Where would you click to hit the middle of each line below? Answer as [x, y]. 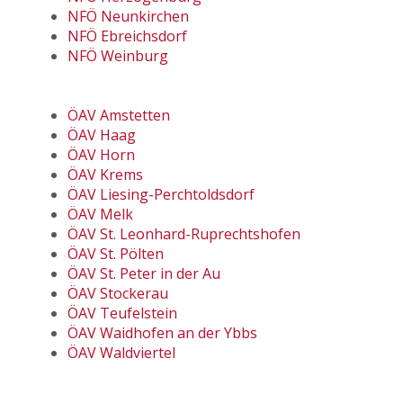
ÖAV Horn [101, 155]
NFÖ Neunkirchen [128, 17]
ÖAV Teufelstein [122, 313]
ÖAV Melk [100, 215]
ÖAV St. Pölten [116, 254]
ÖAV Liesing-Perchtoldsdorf [161, 195]
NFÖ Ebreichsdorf [127, 36]
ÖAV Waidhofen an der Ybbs [162, 333]
